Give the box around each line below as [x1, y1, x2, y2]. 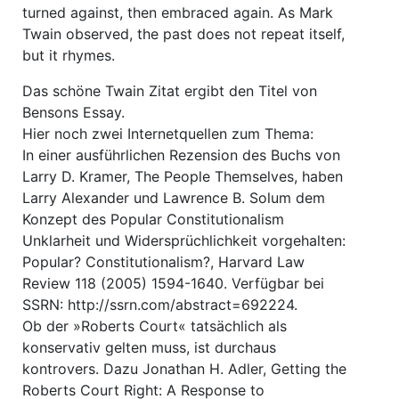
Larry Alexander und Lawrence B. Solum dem [22, 188, 325, 207]
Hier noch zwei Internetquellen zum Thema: [22, 124, 313, 142]
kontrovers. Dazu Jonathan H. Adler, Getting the [22, 359, 346, 378]
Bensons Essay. [22, 102, 125, 121]
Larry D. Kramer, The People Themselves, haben [22, 167, 343, 185]
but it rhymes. [22, 45, 115, 64]
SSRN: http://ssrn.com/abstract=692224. [22, 295, 297, 313]
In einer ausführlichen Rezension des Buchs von [22, 145, 340, 164]
